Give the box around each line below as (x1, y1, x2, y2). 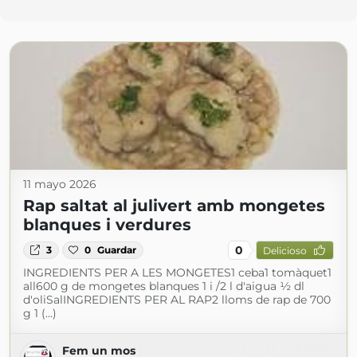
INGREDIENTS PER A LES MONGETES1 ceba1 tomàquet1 (23, 265, 331, 280)
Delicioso (262, 244, 307, 257)
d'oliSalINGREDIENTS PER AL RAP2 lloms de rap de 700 (23, 292, 331, 307)
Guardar (97, 244, 137, 256)
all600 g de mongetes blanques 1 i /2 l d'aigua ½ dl (23, 279, 304, 293)
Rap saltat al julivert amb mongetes (23, 196, 325, 215)
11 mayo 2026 (23, 177, 96, 191)
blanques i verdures (23, 215, 191, 234)
